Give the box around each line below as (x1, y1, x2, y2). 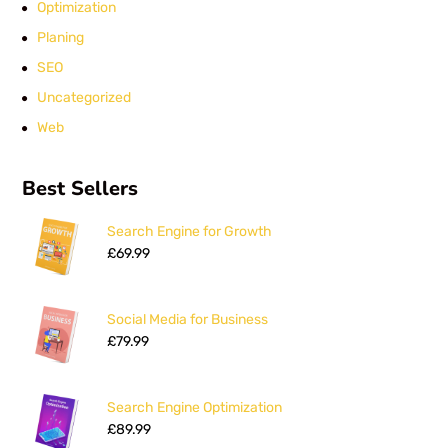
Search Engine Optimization (107, 399, 283, 417)
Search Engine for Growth (107, 223, 273, 241)
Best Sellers (22, 175, 139, 203)
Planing (37, 29, 85, 47)
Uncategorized (37, 89, 132, 107)
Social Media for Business (107, 311, 269, 329)
